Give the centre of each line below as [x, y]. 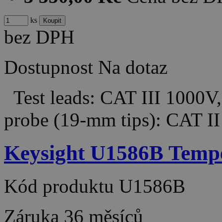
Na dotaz [133, 67]
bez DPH [39, 37]
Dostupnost [49, 67]
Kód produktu [61, 186]
